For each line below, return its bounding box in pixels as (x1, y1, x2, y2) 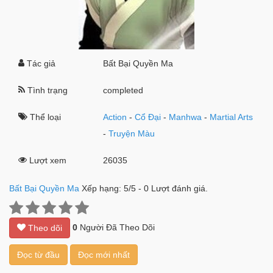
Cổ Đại (135, 112, 161, 122)
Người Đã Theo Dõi (77, 222, 155, 232)
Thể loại (27, 112, 61, 122)
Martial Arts (210, 112, 253, 122)
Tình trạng (25, 85, 68, 95)
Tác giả (24, 58, 55, 68)
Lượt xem (27, 155, 66, 165)
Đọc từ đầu (17, 250, 60, 260)
